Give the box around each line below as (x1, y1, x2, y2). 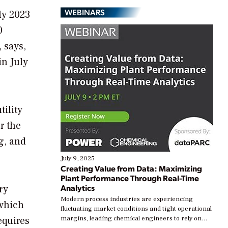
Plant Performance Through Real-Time (61, 173, 199, 184)
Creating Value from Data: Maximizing (61, 163, 202, 174)
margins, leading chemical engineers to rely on (61, 214, 202, 223)
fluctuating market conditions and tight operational (61, 205, 212, 213)
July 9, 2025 (61, 154, 95, 163)
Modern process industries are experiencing (61, 195, 193, 204)
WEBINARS (65, 7, 105, 18)
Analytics (61, 182, 95, 193)
